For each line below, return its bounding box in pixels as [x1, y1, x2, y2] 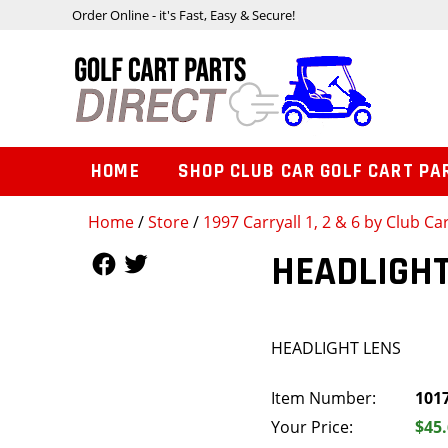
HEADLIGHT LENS [271, 337, 402, 360]
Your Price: [271, 416, 354, 439]
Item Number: [271, 387, 377, 410]
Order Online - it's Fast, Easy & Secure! [72, 5, 295, 24]
